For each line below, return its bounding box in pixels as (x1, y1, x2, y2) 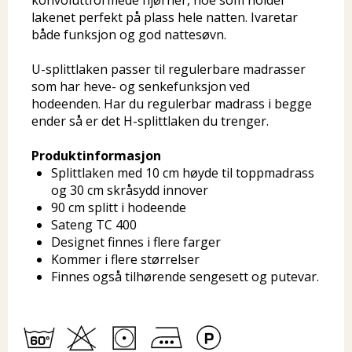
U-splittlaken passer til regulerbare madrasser (31, 60, 306, 78)
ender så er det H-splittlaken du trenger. (31, 112, 269, 130)
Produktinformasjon (31, 147, 161, 164)
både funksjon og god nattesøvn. (31, 26, 226, 43)
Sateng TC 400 (51, 216, 137, 233)
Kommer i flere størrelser (51, 251, 200, 268)
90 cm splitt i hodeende (51, 199, 186, 216)
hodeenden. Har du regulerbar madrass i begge (31, 95, 312, 112)
